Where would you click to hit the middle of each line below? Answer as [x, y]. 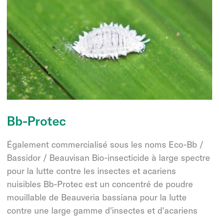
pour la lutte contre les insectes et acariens [91, 171]
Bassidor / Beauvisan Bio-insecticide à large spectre [109, 157]
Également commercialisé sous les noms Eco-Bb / [105, 144]
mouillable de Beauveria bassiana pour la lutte [97, 197]
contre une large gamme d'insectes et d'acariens [102, 210]
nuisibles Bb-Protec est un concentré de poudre [100, 184]
